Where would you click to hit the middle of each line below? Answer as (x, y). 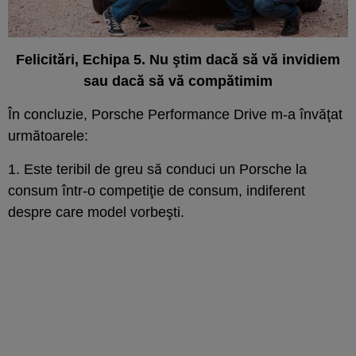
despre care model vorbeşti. (98, 213)
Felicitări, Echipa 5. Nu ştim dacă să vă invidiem (178, 60)
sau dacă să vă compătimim (178, 81)
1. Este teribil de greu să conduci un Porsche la (157, 170)
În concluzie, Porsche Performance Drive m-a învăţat (175, 115)
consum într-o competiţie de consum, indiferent (157, 191)
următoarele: (48, 136)
